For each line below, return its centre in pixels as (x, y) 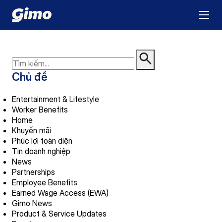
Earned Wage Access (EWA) (60, 193)
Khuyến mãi (31, 130)
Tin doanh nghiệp (41, 151)
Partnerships (33, 172)
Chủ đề (30, 77)
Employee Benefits (45, 182)
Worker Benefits (40, 110)
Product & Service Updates (59, 214)
